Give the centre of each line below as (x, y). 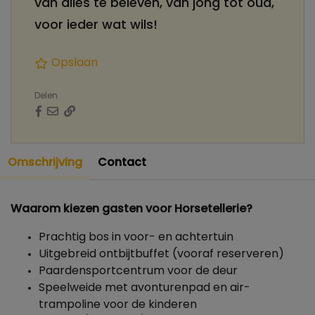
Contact (122, 163)
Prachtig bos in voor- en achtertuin (137, 237)
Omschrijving (45, 163)
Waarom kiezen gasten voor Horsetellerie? (131, 209)
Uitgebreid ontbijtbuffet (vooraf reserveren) (161, 254)
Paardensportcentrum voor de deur (138, 271)
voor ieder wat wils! (96, 25)
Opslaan (75, 63)
